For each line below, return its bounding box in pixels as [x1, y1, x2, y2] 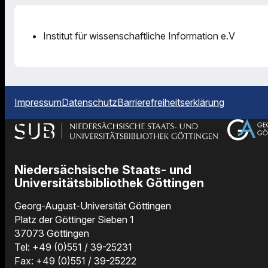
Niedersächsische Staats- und [14, 163, 191, 178]
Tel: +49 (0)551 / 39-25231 [14, 241, 132, 254]
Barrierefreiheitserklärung [117, 96, 224, 108]
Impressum [14, 96, 62, 108]
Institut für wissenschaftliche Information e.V [43, 29, 235, 42]
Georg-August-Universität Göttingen [14, 200, 171, 212]
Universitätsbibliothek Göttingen [14, 176, 204, 191]
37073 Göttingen [14, 227, 89, 240]
